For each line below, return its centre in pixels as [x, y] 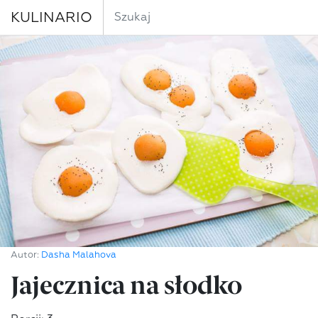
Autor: [26, 256]
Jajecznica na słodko [126, 286]
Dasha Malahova [79, 256]
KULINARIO [51, 17]
